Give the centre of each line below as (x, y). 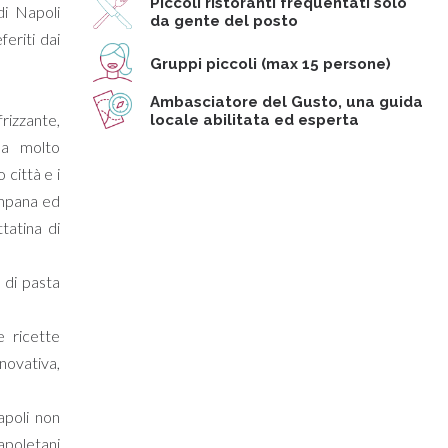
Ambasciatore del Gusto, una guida (286, 102)
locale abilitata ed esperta (254, 120)
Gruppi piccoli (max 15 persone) (270, 64)
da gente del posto (223, 21)
